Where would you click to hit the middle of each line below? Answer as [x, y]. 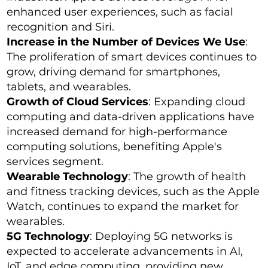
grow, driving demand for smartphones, [114, 72]
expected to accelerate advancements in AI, [125, 252]
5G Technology [48, 237]
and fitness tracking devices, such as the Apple [133, 192]
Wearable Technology [68, 177]
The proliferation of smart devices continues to [132, 57]
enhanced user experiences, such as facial [120, 12]
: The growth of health [187, 177]
